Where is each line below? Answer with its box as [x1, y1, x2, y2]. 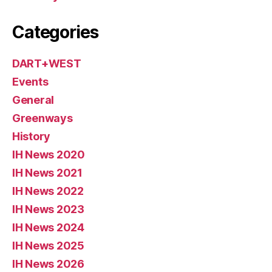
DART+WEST [12, 57, 81, 70]
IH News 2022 [12, 185, 84, 197]
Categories [12, 22, 98, 42]
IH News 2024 [12, 221, 84, 234]
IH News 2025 [12, 239, 84, 252]
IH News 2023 [12, 203, 84, 216]
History [12, 130, 51, 143]
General [12, 93, 55, 106]
